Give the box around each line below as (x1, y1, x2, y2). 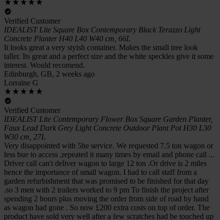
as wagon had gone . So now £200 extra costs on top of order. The (4, 203, 210, 212)
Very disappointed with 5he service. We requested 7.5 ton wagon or (4, 141, 213, 150)
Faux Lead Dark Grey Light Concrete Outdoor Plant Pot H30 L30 (4, 123, 211, 132)
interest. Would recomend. (4, 60, 85, 69)
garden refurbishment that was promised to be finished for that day (4, 176, 209, 185)
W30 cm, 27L (4, 132, 46, 141)
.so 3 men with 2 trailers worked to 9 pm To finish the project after (4, 185, 209, 194)
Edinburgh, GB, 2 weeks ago (4, 69, 95, 78)
